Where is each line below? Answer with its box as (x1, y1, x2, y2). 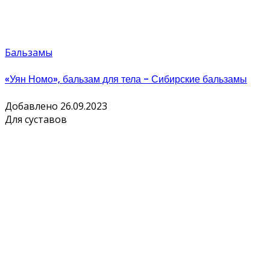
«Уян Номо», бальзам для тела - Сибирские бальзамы (5, 72, 247, 87)
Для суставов (5, 113, 67, 127)
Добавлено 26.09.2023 (5, 99, 107, 113)
